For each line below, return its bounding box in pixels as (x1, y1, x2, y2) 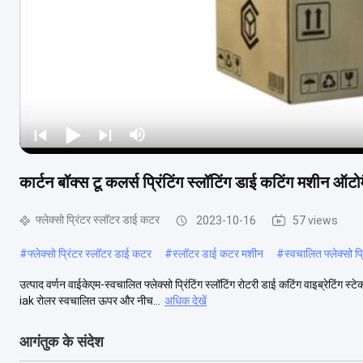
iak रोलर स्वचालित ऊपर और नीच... (19, 293, 160, 307)
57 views (293, 213, 338, 227)
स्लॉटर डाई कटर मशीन (173, 246, 263, 260)
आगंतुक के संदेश (19, 333, 104, 350)
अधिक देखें (164, 293, 207, 307)
